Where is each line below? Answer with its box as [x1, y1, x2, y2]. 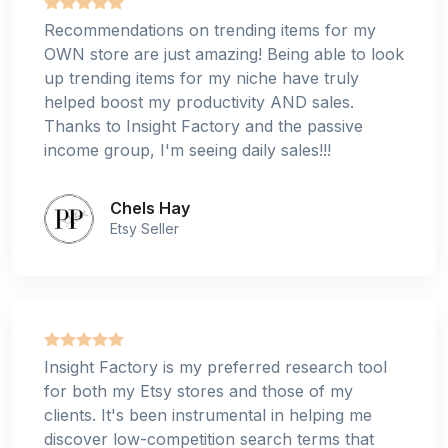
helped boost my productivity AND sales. [44, 91, 354, 112]
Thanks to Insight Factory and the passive [44, 115, 363, 136]
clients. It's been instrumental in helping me [44, 405, 372, 426]
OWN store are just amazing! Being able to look [44, 43, 404, 64]
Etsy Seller [110, 219, 179, 237]
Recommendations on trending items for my [44, 19, 376, 40]
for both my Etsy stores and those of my [44, 381, 353, 402]
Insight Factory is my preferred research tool [44, 357, 387, 378]
